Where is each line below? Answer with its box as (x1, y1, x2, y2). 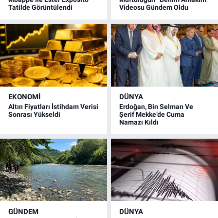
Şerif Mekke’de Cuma (119, 110, 185, 119)
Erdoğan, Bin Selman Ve (119, 103, 194, 111)
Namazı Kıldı (119, 118, 159, 127)
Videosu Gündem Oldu (119, 3, 189, 12)
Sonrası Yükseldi (8, 110, 60, 119)
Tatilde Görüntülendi (8, 3, 73, 12)
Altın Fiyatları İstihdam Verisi (8, 103, 98, 111)
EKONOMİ (8, 92, 40, 102)
